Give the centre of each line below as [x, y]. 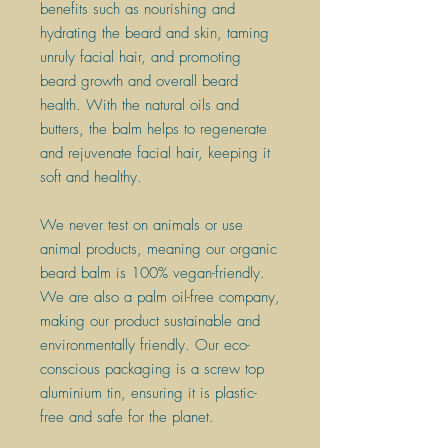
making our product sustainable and [150, 320]
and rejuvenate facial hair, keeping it [155, 152]
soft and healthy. [91, 176]
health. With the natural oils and [139, 104]
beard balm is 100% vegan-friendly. [152, 272]
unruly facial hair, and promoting [140, 56]
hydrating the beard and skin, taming [154, 32]
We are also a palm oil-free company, [160, 296]
